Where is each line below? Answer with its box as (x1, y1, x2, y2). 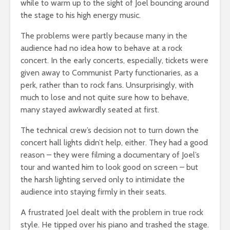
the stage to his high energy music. (21, 10, 141, 20)
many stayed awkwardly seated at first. (21, 104, 159, 114)
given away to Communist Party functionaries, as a (21, 67, 198, 78)
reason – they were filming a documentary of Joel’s (21, 149, 200, 160)
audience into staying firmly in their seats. (21, 186, 166, 197)
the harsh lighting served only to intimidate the (21, 174, 185, 184)
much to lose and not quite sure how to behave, (21, 92, 189, 102)
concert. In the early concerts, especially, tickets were (21, 55, 208, 65)
